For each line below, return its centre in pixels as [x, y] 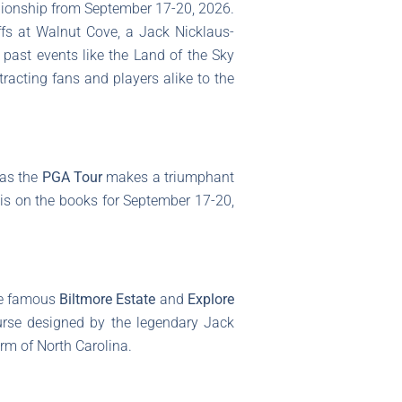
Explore [211, 300]
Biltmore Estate [108, 300]
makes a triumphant [169, 178]
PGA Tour [72, 178]
